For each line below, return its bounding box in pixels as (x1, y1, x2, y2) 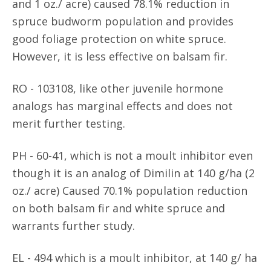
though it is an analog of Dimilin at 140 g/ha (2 (12, 166, 255, 180)
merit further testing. (12, 116, 125, 131)
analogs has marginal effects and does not (12, 99, 233, 113)
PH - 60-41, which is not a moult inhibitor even (12, 148, 253, 163)
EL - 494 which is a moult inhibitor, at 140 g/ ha (12, 250, 257, 265)
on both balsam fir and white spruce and (12, 201, 225, 215)
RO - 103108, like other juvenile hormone (12, 81, 223, 96)
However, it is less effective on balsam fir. (12, 49, 227, 64)
